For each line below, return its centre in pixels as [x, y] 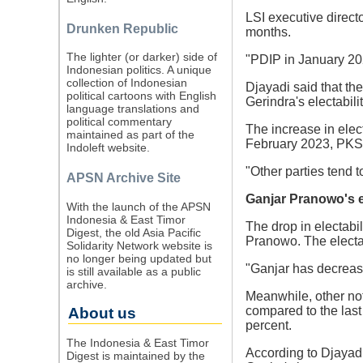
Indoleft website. [108, 148]
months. [268, 32]
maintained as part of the [130, 135]
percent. [268, 326]
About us [102, 313]
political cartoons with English [141, 96]
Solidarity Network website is [139, 245]
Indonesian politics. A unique [139, 70]
